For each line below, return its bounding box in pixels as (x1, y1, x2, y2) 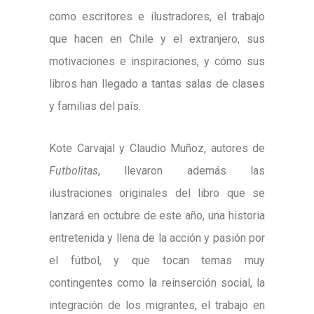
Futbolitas (49, 164, 98, 178)
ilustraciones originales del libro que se (49, 186, 265, 200)
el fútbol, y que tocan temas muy (49, 254, 265, 268)
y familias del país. (49, 100, 141, 114)
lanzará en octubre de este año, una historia (49, 209, 265, 223)
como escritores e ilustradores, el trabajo (49, 10, 265, 24)
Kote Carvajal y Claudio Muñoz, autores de (49, 142, 265, 156)
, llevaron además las (98, 164, 265, 178)
